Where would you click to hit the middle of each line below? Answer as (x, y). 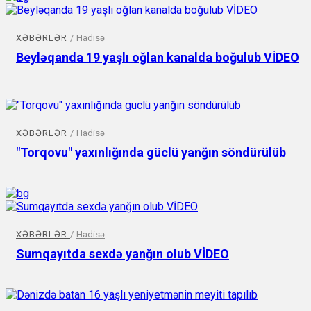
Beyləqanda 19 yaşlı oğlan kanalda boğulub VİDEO (158, 57)
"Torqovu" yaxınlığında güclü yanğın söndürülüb (151, 152)
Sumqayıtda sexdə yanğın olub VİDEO (123, 253)
